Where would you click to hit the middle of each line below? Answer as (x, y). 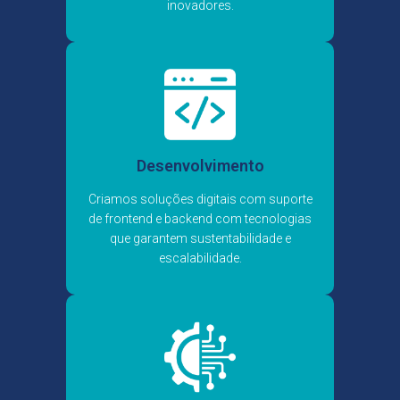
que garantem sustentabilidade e (200, 239)
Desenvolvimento (200, 166)
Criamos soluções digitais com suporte (200, 200)
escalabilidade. (200, 258)
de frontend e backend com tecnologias (200, 219)
